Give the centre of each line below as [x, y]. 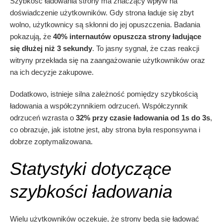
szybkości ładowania [91, 192]
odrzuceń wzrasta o [43, 118]
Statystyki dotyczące [91, 169]
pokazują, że [31, 37]
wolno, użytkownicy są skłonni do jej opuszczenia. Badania [105, 25]
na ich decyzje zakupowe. [52, 72]
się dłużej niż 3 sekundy [51, 49]
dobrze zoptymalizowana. [51, 142]
